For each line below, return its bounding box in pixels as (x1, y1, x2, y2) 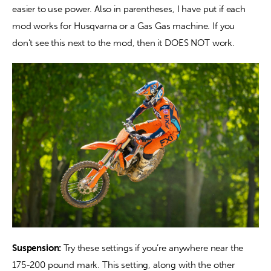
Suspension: (12, 242, 62, 253)
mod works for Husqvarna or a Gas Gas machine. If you (12, 20, 238, 31)
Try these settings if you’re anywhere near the (61, 242, 246, 253)
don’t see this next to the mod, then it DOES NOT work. (12, 37, 237, 48)
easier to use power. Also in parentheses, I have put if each (12, 3, 248, 15)
